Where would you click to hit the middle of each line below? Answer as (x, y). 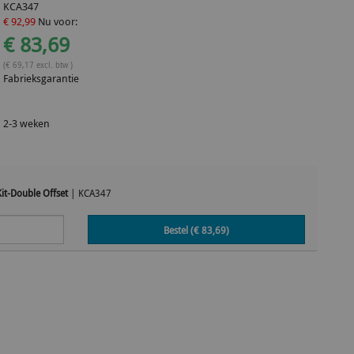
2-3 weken (27, 123)
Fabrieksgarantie (41, 78)
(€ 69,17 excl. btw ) (38, 64)
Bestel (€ (183, 230)
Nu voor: (57, 21)
